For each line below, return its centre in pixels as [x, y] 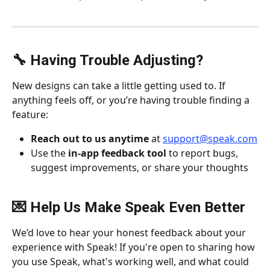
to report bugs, [203, 153]
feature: [30, 114]
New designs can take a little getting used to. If [120, 85]
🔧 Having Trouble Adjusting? [108, 60]
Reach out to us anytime [90, 138]
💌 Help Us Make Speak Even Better [129, 207]
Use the [49, 153]
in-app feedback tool [117, 153]
